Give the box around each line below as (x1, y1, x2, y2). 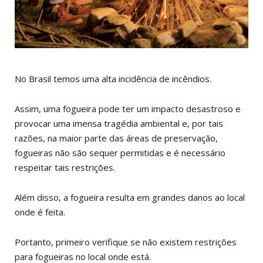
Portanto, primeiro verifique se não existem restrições (15, 235, 237, 248)
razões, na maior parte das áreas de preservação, (15, 131, 218, 144)
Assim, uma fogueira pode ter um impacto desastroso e (15, 102, 241, 114)
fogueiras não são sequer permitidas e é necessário (15, 146, 225, 159)
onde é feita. (15, 205, 68, 218)
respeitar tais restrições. (15, 161, 115, 173)
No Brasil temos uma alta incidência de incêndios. (15, 72, 214, 85)
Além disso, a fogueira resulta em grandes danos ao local (15, 191, 245, 203)
